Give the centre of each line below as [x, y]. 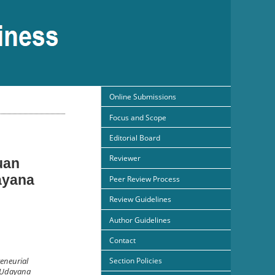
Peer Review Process [145, 179]
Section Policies [136, 261]
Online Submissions [143, 97]
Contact [122, 241]
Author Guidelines [140, 220]
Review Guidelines [140, 199]
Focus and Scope [138, 117]
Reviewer [125, 158]
